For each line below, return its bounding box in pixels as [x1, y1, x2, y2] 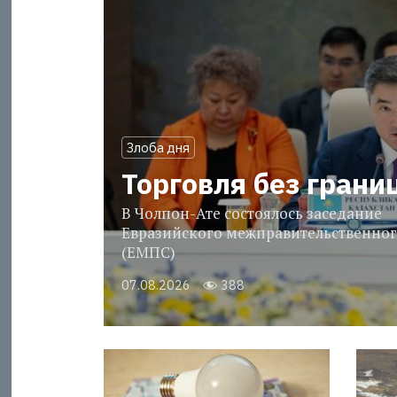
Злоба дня [126, 139, 190, 157]
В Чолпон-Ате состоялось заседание [121, 203, 382, 224]
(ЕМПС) [121, 242, 175, 263]
